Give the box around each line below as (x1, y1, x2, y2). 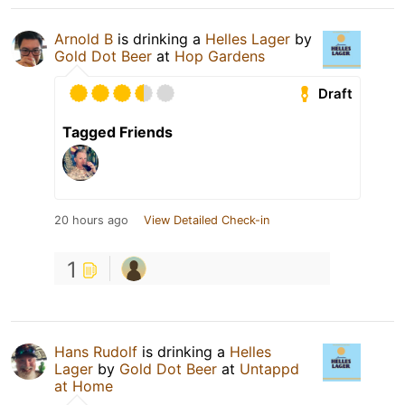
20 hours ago (54, 213, 128, 228)
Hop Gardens (174, 47, 265, 66)
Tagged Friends (62, 123, 173, 142)
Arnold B (54, 30, 113, 49)
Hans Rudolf (54, 343, 137, 362)
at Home (54, 377, 113, 396)
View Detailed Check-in (144, 213, 269, 228)
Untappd (240, 360, 299, 379)
